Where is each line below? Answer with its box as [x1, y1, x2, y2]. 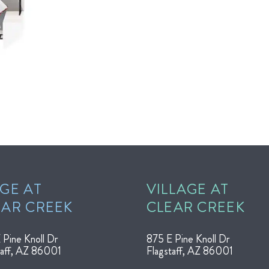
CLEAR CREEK [146, 197, 245, 218]
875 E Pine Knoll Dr [146, 231, 230, 247]
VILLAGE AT [146, 179, 229, 200]
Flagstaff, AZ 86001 [146, 243, 233, 259]
